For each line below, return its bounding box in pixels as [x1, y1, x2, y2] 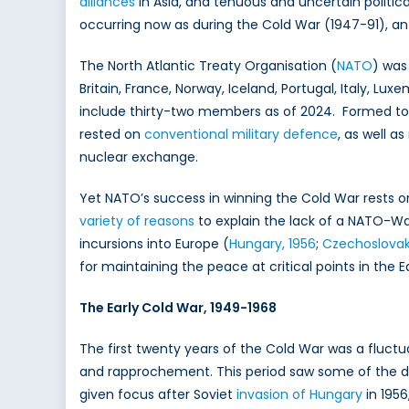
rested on [79, 125, 144, 144]
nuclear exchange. [79, 148, 198, 167]
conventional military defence [144, 125, 338, 144]
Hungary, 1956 [229, 235, 316, 254]
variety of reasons [79, 212, 194, 231]
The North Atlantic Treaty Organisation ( [79, 57, 337, 76]
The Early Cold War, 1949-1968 [79, 299, 277, 318]
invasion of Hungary [236, 385, 362, 404]
